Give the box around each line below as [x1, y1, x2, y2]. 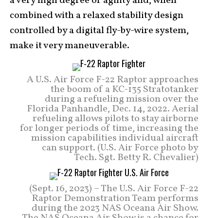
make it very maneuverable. [10, 39, 129, 53]
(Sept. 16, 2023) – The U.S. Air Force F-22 [29, 182, 199, 196]
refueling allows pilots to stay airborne [33, 112, 199, 126]
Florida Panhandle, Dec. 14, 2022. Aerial [27, 102, 199, 116]
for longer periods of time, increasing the [20, 122, 199, 136]
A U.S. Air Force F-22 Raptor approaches [27, 73, 199, 87]
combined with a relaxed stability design [10, 9, 183, 23]
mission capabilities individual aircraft [31, 131, 199, 145]
